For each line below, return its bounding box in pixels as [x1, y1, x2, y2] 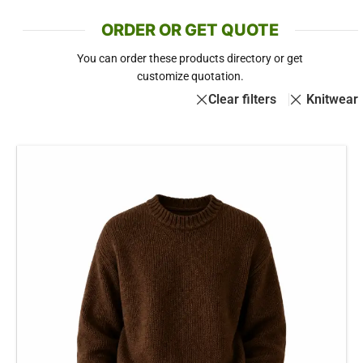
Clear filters [208, 92, 277, 107]
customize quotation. [136, 70, 244, 83]
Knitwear [305, 92, 358, 107]
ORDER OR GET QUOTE [101, 20, 280, 40]
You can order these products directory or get [77, 52, 304, 65]
